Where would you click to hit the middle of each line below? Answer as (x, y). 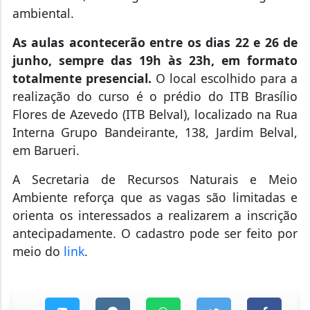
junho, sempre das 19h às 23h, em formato (155, 60)
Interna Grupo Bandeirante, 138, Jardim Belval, (155, 132)
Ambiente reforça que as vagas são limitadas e (155, 197)
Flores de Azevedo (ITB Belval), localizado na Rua (155, 114)
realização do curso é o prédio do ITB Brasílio (155, 96)
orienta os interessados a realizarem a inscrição (155, 215)
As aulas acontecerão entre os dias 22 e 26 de (155, 42)
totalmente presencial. (84, 78)
